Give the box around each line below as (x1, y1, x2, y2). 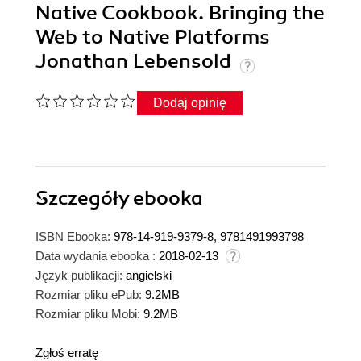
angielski (126, 268, 172, 283)
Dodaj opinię (153, 96, 226, 110)
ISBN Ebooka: (35, 230, 110, 244)
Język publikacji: (35, 268, 122, 283)
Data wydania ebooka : (35, 249, 156, 263)
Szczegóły (35, 186, 133, 211)
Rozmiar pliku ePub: (35, 288, 142, 302)
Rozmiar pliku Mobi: (35, 307, 140, 322)
